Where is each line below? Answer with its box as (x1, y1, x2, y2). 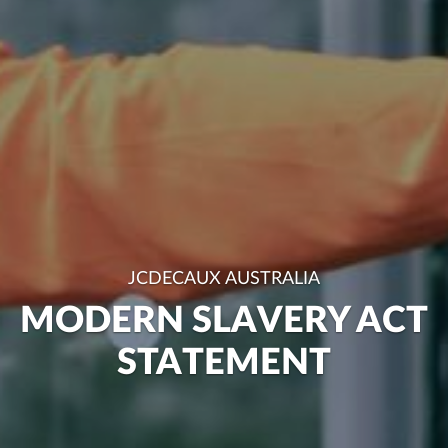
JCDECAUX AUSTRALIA (128, 270, 320, 288)
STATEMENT (117, 345, 331, 381)
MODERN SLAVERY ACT (20, 303, 428, 339)
